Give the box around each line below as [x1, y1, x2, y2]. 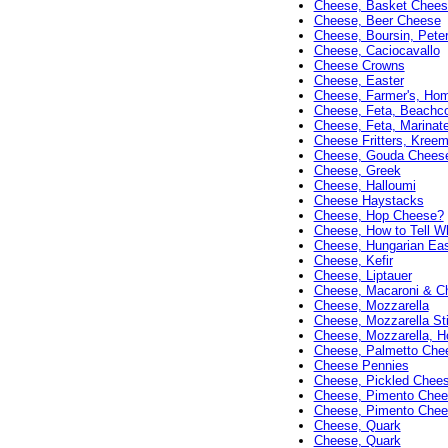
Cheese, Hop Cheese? [313, 208, 444, 224]
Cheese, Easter [313, 73, 404, 89]
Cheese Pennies [313, 358, 409, 374]
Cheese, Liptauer [313, 268, 412, 284]
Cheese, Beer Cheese [313, 13, 441, 29]
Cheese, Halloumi [313, 178, 416, 194]
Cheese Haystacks [313, 193, 424, 209]
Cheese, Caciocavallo [313, 43, 440, 59]
